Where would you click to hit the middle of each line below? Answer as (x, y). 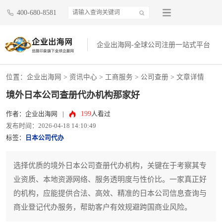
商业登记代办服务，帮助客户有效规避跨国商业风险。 (103, 207)
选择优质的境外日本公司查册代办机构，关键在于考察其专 (110, 166)
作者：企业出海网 (32, 114)
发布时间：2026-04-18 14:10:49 (51, 126)
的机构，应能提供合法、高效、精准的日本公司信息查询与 (110, 194)
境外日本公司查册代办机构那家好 (73, 95)
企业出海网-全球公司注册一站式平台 (154, 45)
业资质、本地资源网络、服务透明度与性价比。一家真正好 (110, 180)
